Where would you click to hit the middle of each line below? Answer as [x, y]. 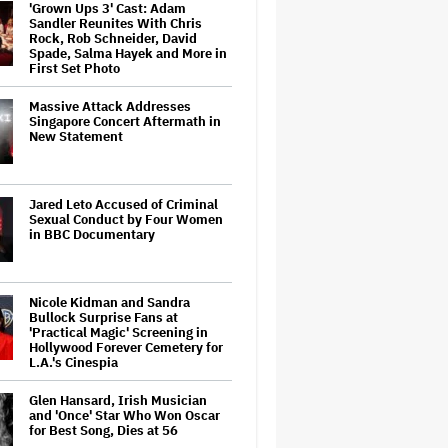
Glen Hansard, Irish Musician [118, 400]
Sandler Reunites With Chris [115, 23]
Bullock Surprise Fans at [103, 317]
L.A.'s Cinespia [73, 362]
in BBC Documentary [92, 234]
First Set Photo [74, 68]
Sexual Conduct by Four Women [126, 219]
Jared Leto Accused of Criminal [123, 204]
